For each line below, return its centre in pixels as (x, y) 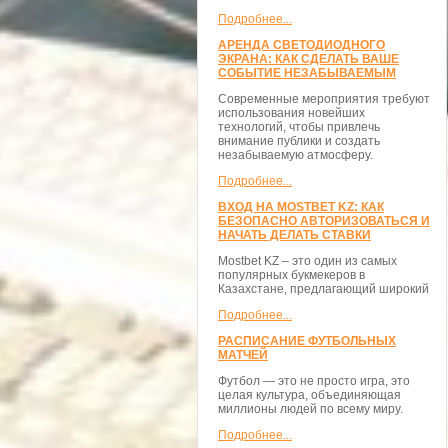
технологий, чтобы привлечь (299, 127)
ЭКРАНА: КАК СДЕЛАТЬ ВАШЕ (308, 59)
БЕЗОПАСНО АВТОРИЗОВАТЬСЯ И (324, 221)
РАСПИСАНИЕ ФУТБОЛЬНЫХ (307, 341)
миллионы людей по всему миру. (310, 409)
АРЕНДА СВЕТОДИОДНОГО (301, 45)
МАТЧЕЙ (243, 355)
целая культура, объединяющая (309, 395)
